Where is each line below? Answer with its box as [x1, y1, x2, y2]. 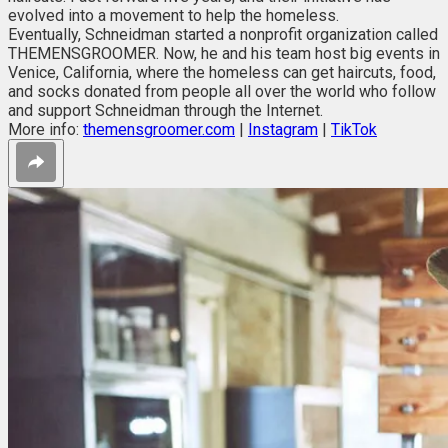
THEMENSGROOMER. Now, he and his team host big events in [8, 43, 440, 63]
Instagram [248, 119, 318, 139]
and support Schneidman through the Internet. [8, 100, 323, 120]
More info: [8, 119, 83, 139]
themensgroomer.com [83, 119, 235, 139]
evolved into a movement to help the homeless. [8, 5, 339, 25]
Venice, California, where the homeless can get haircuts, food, [8, 62, 436, 82]
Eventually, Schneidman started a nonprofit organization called [8, 24, 438, 44]
